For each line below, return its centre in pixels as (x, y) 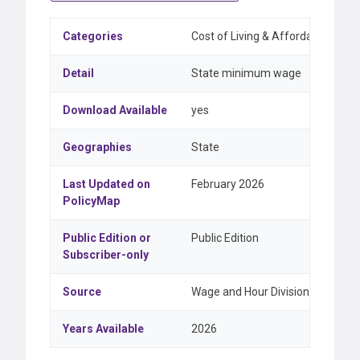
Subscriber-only (106, 255)
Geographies (97, 147)
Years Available (103, 329)
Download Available (115, 110)
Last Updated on (106, 184)
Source (82, 292)
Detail (78, 73)
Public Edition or (107, 238)
